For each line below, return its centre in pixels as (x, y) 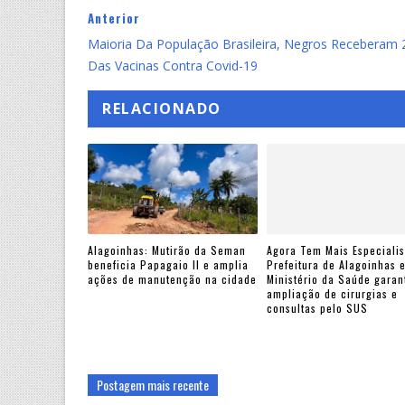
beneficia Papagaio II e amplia (168, 265)
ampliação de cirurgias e (332, 294)
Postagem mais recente (153, 384)
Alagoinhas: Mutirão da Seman (167, 250)
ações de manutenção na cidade (172, 279)
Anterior (114, 18)
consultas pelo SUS (317, 308)
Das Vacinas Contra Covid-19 (173, 65)
